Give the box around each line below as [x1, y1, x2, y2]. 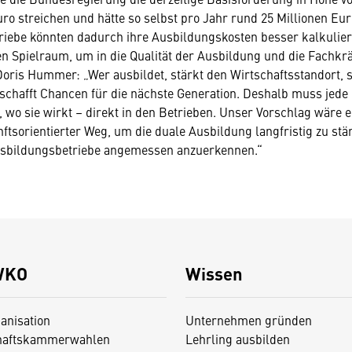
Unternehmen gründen [185, 311, 312, 328]
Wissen [185, 261, 243, 285]
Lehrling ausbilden [185, 330, 290, 347]
